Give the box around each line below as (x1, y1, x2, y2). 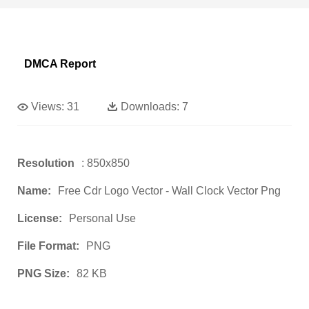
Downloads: (121, 101, 179, 113)
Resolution (17, 157, 74, 170)
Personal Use (69, 212, 136, 225)
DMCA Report (24, 58, 96, 70)
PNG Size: (17, 268, 70, 280)
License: (17, 212, 62, 225)
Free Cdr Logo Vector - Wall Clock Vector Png (58, 185, 281, 197)
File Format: (17, 240, 79, 252)
